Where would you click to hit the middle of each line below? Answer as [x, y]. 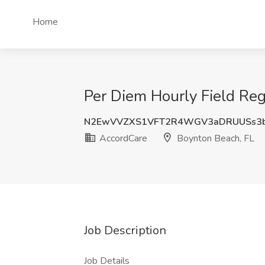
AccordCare [122, 138]
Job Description [125, 230]
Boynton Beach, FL [214, 138]
